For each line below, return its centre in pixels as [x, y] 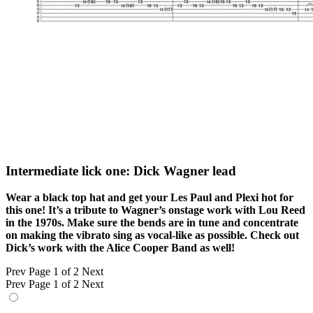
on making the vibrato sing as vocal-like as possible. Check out [152, 235]
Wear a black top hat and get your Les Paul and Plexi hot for [150, 198]
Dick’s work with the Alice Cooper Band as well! [120, 248]
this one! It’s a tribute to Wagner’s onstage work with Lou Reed [155, 210]
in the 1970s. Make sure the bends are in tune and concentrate [152, 223]
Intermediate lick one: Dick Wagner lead [121, 170]
